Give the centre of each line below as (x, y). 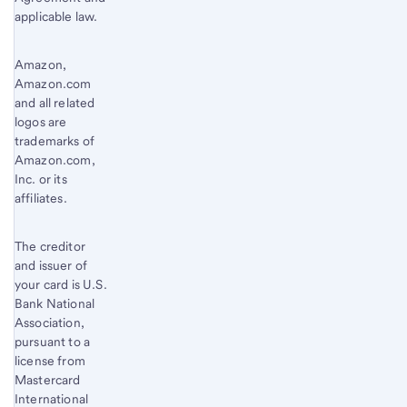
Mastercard (48, 379)
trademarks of (55, 140)
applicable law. (56, 16)
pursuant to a (53, 341)
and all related (55, 102)
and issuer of (51, 265)
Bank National (55, 303)
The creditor (50, 246)
